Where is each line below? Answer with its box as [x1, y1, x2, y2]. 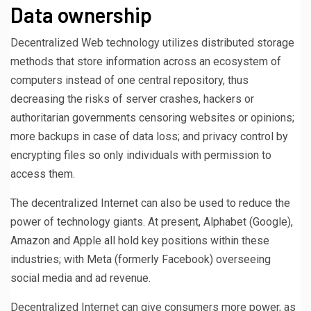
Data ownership [10, 1, 152, 27]
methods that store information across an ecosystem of [10, 54, 281, 68]
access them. [10, 167, 75, 180]
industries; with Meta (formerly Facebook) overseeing [10, 252, 271, 266]
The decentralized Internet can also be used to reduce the [10, 196, 290, 210]
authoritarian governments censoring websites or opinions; [10, 110, 294, 124]
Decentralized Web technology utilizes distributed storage [10, 35, 294, 49]
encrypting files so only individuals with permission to [10, 148, 271, 162]
